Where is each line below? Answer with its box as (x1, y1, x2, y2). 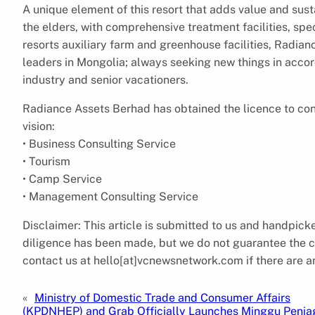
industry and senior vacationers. (22, 72, 188, 86)
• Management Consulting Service (22, 189, 198, 203)
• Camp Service (22, 172, 102, 186)
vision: (22, 119, 55, 133)
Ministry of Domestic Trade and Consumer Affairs (34, 290, 290, 304)
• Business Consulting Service (22, 136, 176, 150)
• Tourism (22, 154, 70, 168)
